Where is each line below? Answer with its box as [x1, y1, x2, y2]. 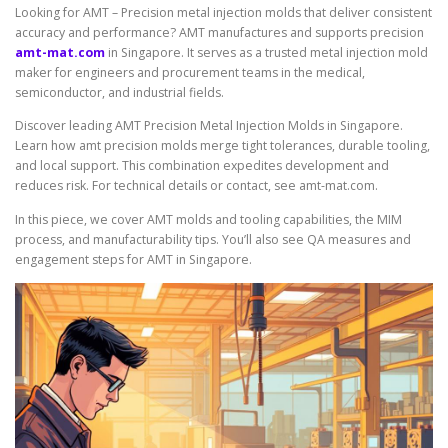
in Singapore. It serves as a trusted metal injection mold [105, 44, 428, 62]
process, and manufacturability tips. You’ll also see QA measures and [15, 230, 411, 248]
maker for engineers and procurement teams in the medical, [15, 64, 365, 82]
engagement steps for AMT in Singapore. [15, 250, 252, 268]
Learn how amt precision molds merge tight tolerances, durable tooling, [15, 137, 430, 155]
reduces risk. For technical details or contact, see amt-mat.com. [15, 177, 378, 195]
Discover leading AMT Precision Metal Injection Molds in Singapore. [15, 117, 403, 135]
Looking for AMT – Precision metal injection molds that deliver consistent [15, 4, 432, 22]
